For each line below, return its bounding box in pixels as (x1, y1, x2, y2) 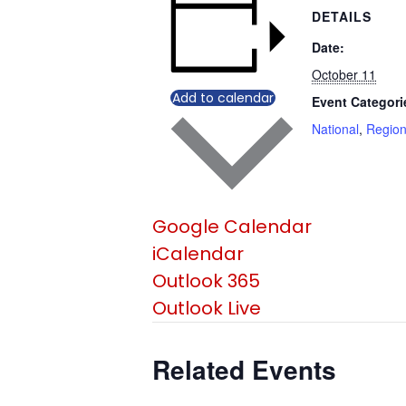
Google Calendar (152, 213, 312, 239)
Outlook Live (152, 295, 261, 321)
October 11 (312, 65, 376, 84)
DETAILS (312, 7, 372, 26)
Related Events (152, 350, 336, 388)
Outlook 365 (152, 267, 260, 294)
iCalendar (152, 240, 244, 266)
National (312, 120, 359, 139)
